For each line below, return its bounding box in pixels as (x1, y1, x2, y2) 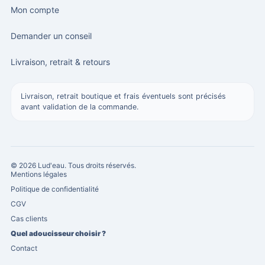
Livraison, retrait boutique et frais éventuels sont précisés (21, 92, 226, 101)
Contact (11, 244, 37, 253)
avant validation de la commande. (21, 102, 138, 112)
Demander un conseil (11, 30, 92, 41)
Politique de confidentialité (11, 185, 99, 194)
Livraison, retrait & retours (11, 56, 110, 67)
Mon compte (11, 4, 59, 15)
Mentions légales (11, 170, 67, 179)
